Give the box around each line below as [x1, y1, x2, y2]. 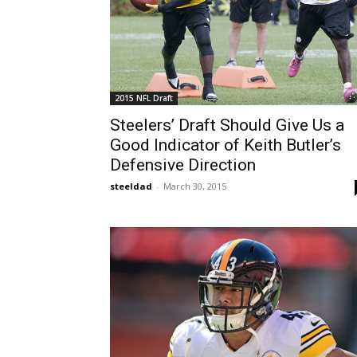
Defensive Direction [110, 155, 256, 175]
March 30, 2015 [163, 179, 226, 192]
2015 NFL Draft [115, 92, 173, 104]
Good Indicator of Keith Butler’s [110, 135, 341, 155]
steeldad [110, 179, 152, 192]
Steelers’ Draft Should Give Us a [110, 115, 344, 135]
